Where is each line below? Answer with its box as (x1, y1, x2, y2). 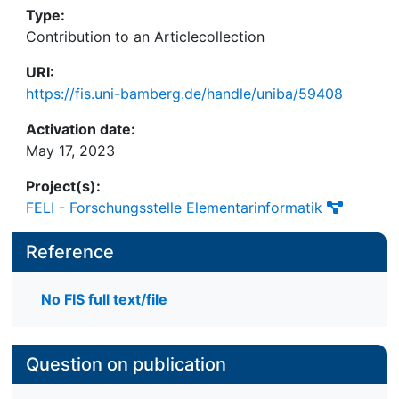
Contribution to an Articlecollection (26, 28, 265, 45)
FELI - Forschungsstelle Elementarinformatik (26, 199, 322, 216)
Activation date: (26, 120, 135, 138)
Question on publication (26, 354, 226, 376)
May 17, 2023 (26, 142, 115, 159)
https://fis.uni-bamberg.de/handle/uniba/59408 (26, 85, 343, 102)
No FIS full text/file (41, 290, 167, 309)
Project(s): (26, 177, 101, 195)
